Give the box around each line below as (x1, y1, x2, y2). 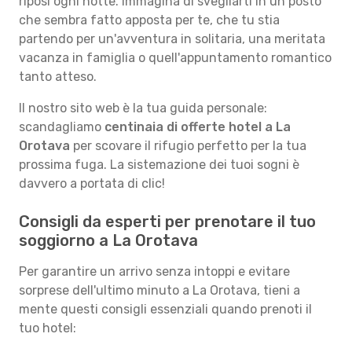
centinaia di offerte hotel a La (104, 119, 291, 134)
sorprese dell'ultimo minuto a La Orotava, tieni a (19, 283, 300, 298)
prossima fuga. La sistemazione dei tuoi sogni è (19, 157, 299, 172)
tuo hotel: (19, 321, 76, 335)
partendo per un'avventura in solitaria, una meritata (19, 31, 325, 46)
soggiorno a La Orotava (19, 231, 198, 250)
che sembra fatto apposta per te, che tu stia (19, 13, 280, 27)
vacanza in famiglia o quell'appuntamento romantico (19, 50, 332, 65)
